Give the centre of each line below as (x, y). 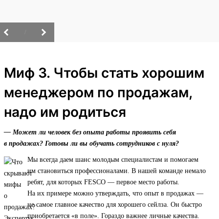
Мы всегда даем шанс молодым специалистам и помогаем (113, 160)
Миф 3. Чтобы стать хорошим (104, 73)
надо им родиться (65, 112)
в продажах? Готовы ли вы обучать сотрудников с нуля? (91, 144)
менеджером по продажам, (98, 93)
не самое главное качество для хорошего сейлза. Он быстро (115, 205)
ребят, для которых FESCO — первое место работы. (103, 182)
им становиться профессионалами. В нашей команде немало (117, 171)
